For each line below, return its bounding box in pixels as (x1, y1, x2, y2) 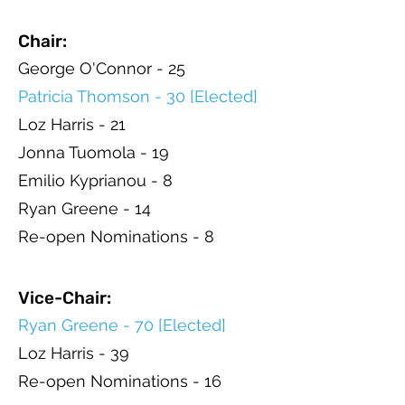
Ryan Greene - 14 (18, 199, 151, 218)
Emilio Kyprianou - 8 (18, 171, 173, 190)
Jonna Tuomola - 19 (18, 143, 169, 162)
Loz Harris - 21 (18, 115, 126, 134)
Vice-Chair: (18, 287, 111, 308)
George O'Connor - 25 (18, 59, 185, 78)
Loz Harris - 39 (18, 344, 129, 363)
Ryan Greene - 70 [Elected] (18, 316, 226, 334)
